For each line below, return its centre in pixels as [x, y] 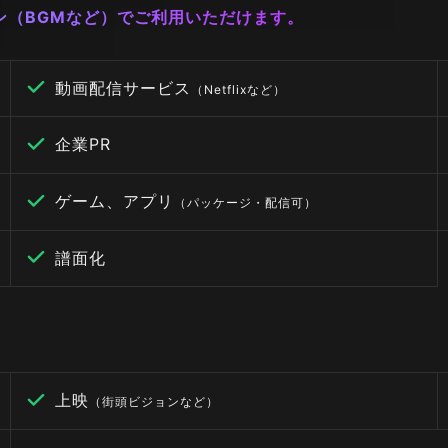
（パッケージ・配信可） [245, 202]
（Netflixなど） [238, 89]
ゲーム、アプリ [114, 201]
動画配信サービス [122, 87]
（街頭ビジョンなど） [153, 402]
